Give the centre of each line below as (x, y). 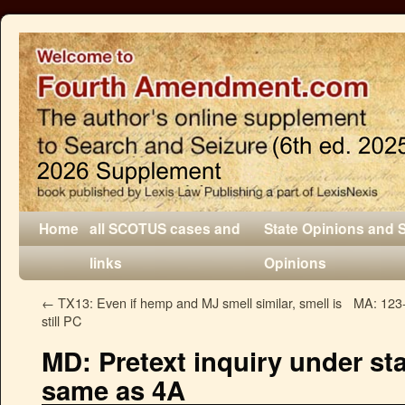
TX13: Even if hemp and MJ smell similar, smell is (198, 302)
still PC (61, 320)
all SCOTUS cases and (165, 228)
